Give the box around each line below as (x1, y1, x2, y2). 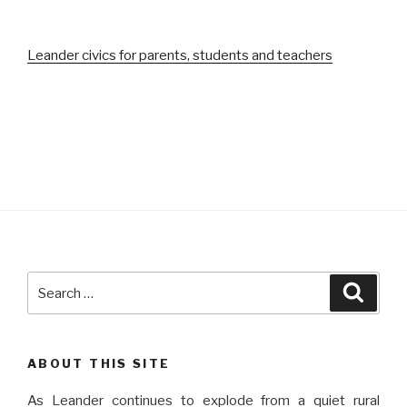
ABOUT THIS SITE (27, 356, 171, 372)
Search (26, 273, 76, 291)
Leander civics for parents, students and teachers (27, 47, 333, 65)
